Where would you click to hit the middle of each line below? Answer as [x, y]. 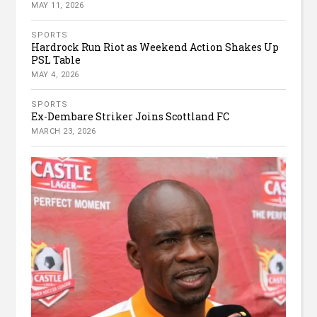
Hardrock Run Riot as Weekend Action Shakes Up [155, 47]
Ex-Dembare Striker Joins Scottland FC [131, 117]
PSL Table [56, 60]
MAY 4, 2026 [55, 75]
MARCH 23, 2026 [64, 132]
